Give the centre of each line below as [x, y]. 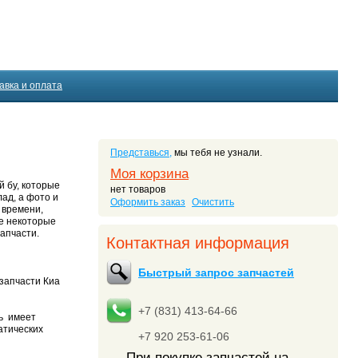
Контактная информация [198, 243]
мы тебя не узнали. [217, 153]
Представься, [141, 153]
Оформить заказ [148, 202]
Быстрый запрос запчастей [216, 272]
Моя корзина [149, 174]
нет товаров [138, 189]
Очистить [213, 202]
